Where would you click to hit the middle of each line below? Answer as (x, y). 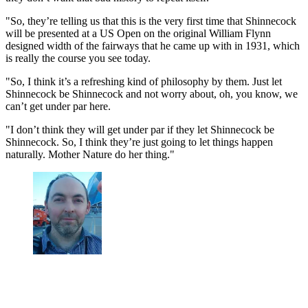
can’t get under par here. (58, 106)
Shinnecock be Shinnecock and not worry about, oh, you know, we (152, 93)
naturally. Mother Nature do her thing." (90, 154)
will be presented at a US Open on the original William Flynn (138, 33)
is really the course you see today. (78, 58)
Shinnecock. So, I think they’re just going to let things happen (139, 142)
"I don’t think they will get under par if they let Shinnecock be (140, 129)
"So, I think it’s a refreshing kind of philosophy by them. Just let (144, 81)
